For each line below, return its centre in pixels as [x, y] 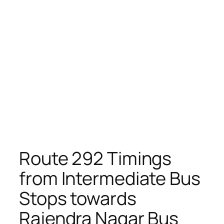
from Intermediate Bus [110, 178]
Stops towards [78, 198]
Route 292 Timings [95, 158]
